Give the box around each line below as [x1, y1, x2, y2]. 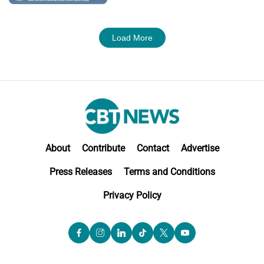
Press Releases [49, 166, 112, 178]
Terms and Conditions [123, 166, 215, 178]
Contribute [81, 143, 125, 154]
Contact [136, 143, 169, 154]
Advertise [180, 143, 219, 154]
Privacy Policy [103, 190, 161, 202]
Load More [111, 32, 153, 42]
